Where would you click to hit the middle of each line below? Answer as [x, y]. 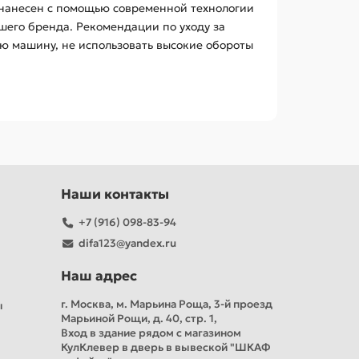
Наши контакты [115, 195]
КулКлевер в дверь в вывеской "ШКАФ [166, 348]
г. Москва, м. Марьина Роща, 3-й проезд [167, 305]
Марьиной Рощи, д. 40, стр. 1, [139, 319]
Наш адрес [99, 276]
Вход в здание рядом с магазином [151, 333]
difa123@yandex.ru [127, 244]
